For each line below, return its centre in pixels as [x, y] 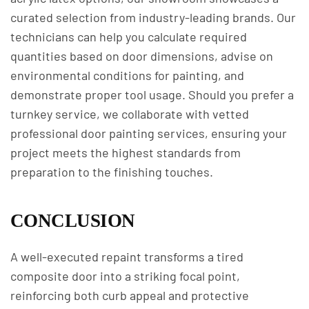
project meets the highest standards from [126, 152]
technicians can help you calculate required [129, 37]
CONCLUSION [73, 221]
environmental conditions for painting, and [127, 75]
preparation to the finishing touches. [112, 172]
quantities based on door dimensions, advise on [142, 56]
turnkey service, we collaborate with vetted [130, 114]
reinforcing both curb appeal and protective [130, 295]
